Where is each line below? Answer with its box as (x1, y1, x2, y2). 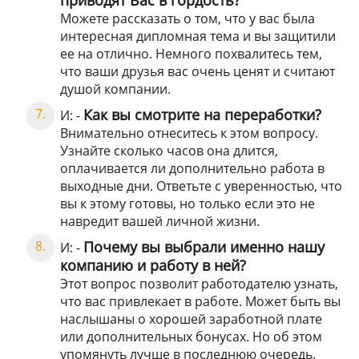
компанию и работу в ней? (60, 256, 246, 276)
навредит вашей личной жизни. (60, 212, 260, 231)
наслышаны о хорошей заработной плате (60, 310, 322, 329)
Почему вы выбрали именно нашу (83, 237, 325, 257)
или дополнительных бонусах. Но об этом (60, 328, 322, 346)
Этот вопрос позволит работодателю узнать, (60, 275, 338, 293)
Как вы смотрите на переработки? (83, 105, 321, 125)
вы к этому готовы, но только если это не (60, 195, 315, 213)
